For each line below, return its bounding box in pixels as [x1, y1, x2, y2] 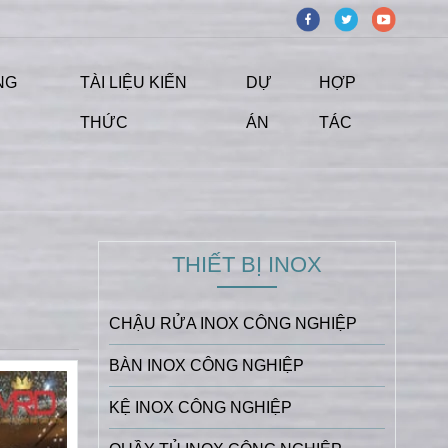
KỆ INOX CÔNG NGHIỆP [108, 398, 292, 416]
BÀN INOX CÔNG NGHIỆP [108, 356, 304, 374]
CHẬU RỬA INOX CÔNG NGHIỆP [108, 314, 357, 332]
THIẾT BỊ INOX [171, 251, 322, 277]
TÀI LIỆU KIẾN [79, 73, 187, 91]
